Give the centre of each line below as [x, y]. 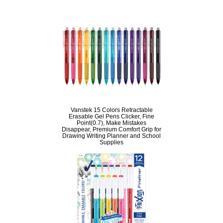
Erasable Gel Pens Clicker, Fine [111, 116]
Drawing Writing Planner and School [111, 136]
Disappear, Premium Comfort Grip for [111, 129]
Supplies [111, 142]
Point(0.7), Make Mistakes [111, 123]
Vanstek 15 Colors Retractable [111, 110]
